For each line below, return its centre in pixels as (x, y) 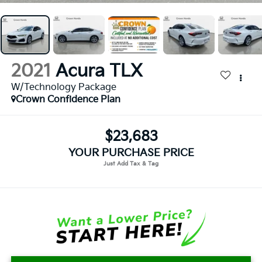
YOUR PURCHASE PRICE (131, 153)
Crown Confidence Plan (68, 100)
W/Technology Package (63, 88)
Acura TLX (99, 72)
